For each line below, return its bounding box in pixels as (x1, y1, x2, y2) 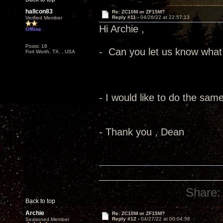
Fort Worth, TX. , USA (25, 49, 75, 54)
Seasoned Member (25, 217, 69, 222)
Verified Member (25, 15, 62, 20)
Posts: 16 (25, 43, 47, 49)
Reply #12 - (111, 216, 141, 222)
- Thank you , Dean (99, 126, 184, 137)
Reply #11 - (111, 14, 140, 20)
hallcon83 (25, 8, 53, 15)
